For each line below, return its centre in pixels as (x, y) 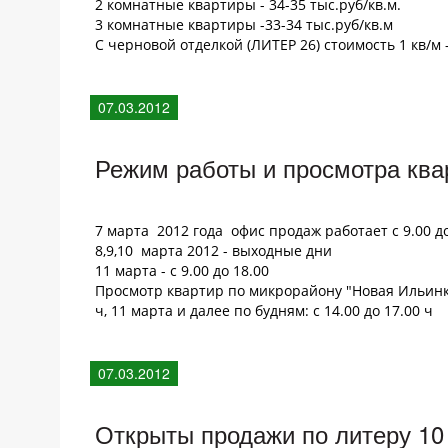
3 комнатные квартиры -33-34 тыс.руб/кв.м (244, 24)
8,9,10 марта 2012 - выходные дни (213, 250)
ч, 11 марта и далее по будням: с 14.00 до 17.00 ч (264, 310)
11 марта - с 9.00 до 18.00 (182, 270)
